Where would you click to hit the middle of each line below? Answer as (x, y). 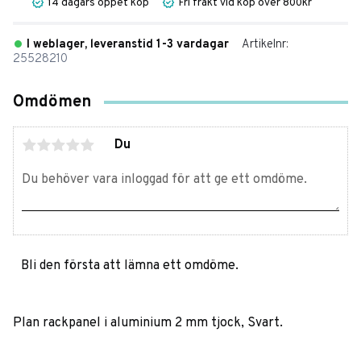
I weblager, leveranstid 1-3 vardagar (128, 45)
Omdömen (52, 103)
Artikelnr (264, 45)
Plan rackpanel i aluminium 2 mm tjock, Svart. (148, 323)
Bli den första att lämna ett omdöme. (130, 266)
